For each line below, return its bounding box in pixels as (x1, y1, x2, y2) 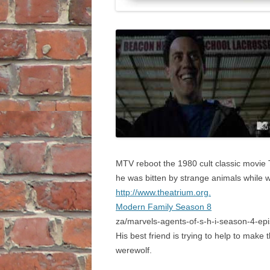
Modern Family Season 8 (116, 202, 212, 212)
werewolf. (116, 245, 152, 255)
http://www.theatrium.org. (116, 187, 211, 197)
